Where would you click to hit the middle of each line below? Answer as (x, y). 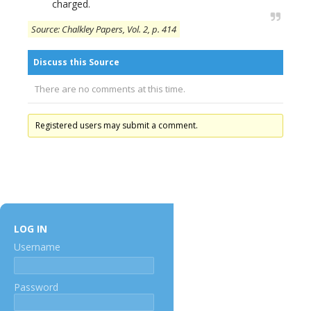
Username (37, 247)
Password (36, 287)
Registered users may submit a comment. (116, 125)
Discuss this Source (76, 62)
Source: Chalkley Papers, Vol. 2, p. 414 (104, 29)
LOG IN (31, 229)
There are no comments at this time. (110, 89)
